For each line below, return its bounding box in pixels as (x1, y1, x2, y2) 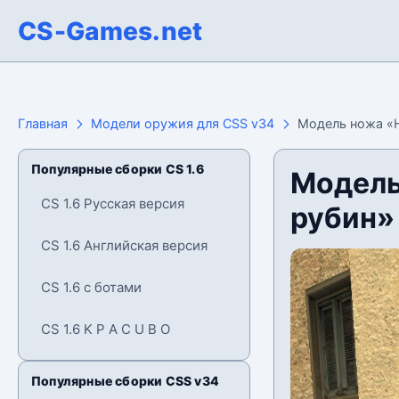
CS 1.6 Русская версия (41, 195, 184, 212)
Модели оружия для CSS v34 (91, 116, 274, 131)
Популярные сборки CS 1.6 (31, 161, 204, 176)
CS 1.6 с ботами (41, 279, 142, 296)
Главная (18, 116, 68, 131)
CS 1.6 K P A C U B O (41, 321, 170, 338)
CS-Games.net (18, 15, 203, 46)
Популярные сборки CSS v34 (31, 373, 219, 388)
